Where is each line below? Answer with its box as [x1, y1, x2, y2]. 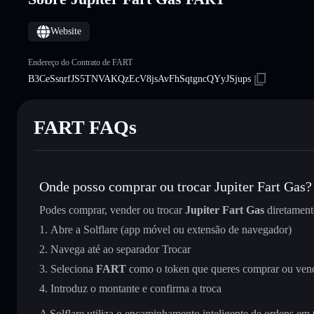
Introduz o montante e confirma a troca [50, 282, 221, 294]
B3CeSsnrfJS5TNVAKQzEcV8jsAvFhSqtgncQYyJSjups [28, 73, 251, 84]
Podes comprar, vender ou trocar [39, 203, 185, 216]
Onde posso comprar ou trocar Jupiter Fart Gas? [39, 178, 312, 194]
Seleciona [50, 262, 96, 275]
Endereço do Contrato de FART [28, 57, 132, 67]
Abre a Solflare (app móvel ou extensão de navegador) [50, 223, 292, 235]
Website [50, 25, 81, 36]
